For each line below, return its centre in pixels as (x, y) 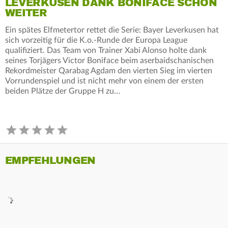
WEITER (26, 13)
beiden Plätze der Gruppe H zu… (63, 91)
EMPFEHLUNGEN (50, 160)
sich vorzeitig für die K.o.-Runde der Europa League (96, 40)
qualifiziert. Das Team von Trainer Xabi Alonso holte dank (106, 50)
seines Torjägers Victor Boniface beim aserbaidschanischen (109, 60)
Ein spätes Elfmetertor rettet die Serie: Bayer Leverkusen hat (112, 30)
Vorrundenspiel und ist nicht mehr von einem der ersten (104, 81)
